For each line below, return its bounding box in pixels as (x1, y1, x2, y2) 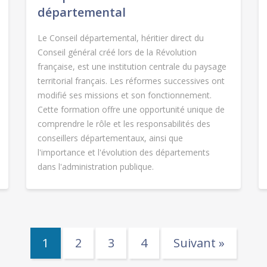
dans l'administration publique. (37, 161, 154, 173)
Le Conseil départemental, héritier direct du (37, 32, 204, 44)
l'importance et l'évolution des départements (37, 147, 210, 159)
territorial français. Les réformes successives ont (37, 75, 225, 87)
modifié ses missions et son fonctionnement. (37, 89, 212, 101)
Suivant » (173, 235, 225, 252)
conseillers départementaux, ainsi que (37, 132, 183, 144)
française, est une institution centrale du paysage (37, 61, 226, 73)
